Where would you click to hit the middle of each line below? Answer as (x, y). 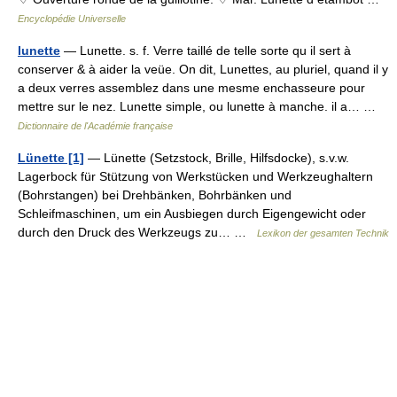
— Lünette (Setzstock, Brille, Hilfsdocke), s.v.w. (217, 157)
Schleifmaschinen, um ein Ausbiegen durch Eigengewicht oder (192, 213)
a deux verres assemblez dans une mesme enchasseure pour (191, 87)
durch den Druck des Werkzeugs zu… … (137, 232)
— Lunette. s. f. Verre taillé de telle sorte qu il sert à (206, 50)
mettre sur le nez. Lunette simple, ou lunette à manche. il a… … (200, 106)
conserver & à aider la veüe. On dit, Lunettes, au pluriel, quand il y (203, 69)
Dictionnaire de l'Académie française (95, 125)
